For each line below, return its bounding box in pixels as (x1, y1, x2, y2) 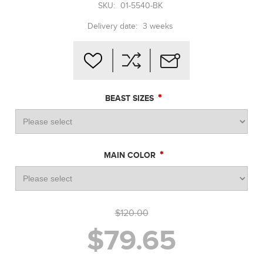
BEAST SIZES (105, 93, 156, 103)
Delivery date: (87, 21, 137, 31)
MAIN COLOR (103, 150, 158, 160)
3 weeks (142, 21, 173, 31)
